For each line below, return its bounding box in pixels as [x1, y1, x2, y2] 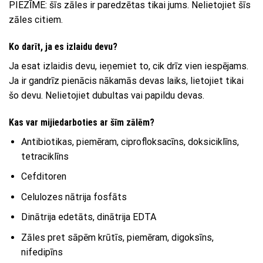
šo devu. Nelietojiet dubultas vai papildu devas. [9, 89, 204, 101]
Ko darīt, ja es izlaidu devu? [9, 41, 117, 52]
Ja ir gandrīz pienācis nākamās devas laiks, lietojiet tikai [9, 75, 244, 86]
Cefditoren [21, 171, 66, 183]
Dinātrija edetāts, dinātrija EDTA [21, 211, 156, 223]
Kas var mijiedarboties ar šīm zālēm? [9, 116, 154, 128]
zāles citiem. [9, 14, 63, 26]
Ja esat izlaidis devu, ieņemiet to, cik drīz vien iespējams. [9, 60, 248, 72]
